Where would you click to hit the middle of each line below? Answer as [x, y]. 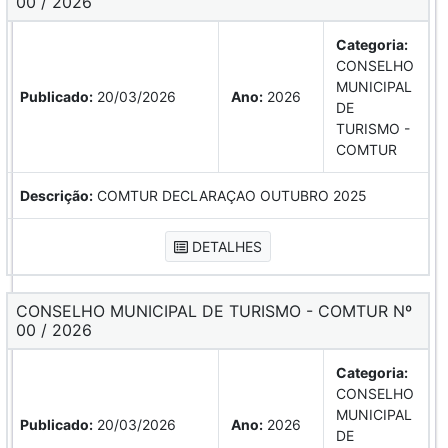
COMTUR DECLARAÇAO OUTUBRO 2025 [230, 195]
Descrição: [56, 195]
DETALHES [225, 246]
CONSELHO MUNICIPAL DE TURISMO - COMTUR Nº [22, 310]
